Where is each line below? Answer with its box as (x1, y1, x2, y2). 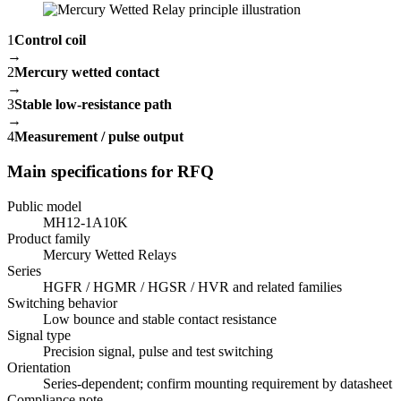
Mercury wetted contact (14, 64, 159, 81)
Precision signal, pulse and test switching (43, 343, 273, 359)
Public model (7, 198, 81, 214)
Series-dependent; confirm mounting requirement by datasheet (43, 375, 392, 391)
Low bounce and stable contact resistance (43, 311, 277, 327)
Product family (7, 230, 90, 246)
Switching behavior (7, 294, 117, 311)
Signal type (7, 327, 71, 343)
